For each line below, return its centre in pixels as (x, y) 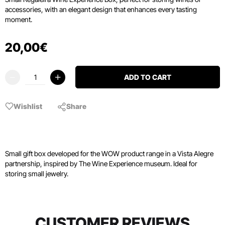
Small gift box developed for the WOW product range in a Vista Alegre (109, 153)
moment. (19, 19)
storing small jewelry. (37, 174)
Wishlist (28, 106)
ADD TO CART (148, 77)
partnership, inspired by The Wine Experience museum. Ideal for (101, 163)
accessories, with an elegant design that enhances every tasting (101, 9)
